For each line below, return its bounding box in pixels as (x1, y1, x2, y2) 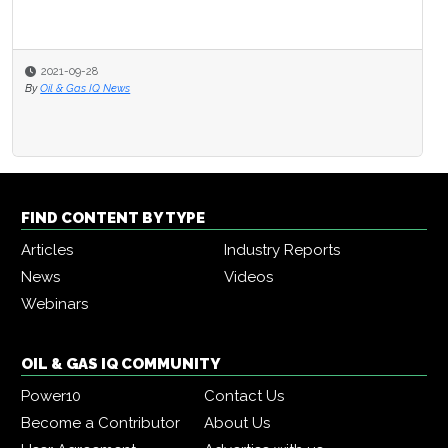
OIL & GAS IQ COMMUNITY (21, 355, 220, 374)
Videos (224, 268, 273, 287)
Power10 (21, 387, 81, 406)
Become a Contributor (21, 414, 180, 433)
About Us (204, 414, 270, 433)
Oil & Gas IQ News (40, 81, 131, 95)
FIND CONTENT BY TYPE (21, 209, 205, 228)
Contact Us (204, 387, 284, 406)
